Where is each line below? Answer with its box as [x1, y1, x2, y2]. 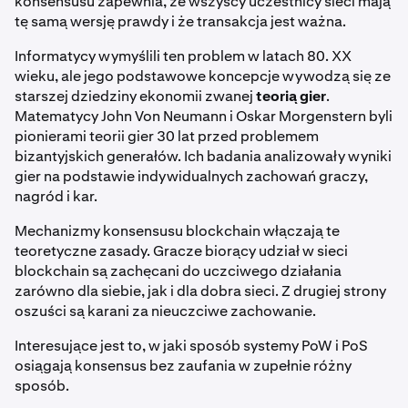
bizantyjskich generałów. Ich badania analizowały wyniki [15, 147, 392, 167]
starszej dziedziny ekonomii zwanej [15, 87, 256, 107]
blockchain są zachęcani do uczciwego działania [15, 261, 342, 281]
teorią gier [256, 87, 326, 107]
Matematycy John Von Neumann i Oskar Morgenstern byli [15, 107, 393, 127]
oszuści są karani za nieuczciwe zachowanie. [15, 301, 316, 321]
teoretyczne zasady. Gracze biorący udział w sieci [15, 241, 348, 261]
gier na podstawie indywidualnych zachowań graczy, [15, 167, 368, 187]
